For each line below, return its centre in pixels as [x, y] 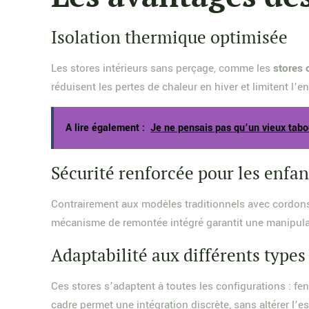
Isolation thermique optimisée [170, 37]
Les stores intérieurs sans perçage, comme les [162, 68]
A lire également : [106, 128]
